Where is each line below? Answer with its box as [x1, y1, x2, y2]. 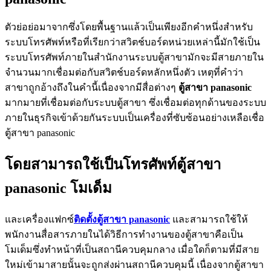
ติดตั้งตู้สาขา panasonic [74, 214, 170, 225]
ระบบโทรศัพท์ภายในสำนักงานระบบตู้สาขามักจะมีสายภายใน [5, 52, 264, 63]
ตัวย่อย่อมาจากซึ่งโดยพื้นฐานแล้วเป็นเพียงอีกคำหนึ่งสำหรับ [5, 22, 253, 33]
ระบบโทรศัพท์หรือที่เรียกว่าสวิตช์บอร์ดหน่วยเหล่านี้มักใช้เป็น [5, 37, 260, 48]
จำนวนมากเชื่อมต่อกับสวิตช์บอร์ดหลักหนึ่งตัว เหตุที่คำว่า [5, 67, 243, 78]
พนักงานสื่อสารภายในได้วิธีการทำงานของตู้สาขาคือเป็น [5, 229, 243, 240]
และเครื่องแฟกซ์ [5, 214, 74, 225]
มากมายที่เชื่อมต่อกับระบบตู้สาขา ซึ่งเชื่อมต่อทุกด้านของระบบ [5, 97, 266, 108]
